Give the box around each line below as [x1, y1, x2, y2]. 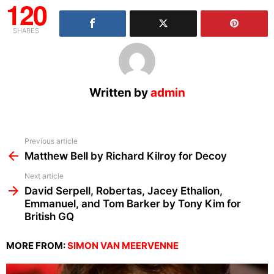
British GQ [24, 210, 74, 223]
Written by [89, 85, 150, 100]
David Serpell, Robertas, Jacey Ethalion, [24, 184, 223, 197]
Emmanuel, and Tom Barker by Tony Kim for [24, 197, 241, 210]
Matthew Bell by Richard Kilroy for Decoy [24, 149, 227, 162]
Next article [24, 171, 64, 180]
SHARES [13, 26, 40, 35]
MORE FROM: [6, 239, 67, 251]
